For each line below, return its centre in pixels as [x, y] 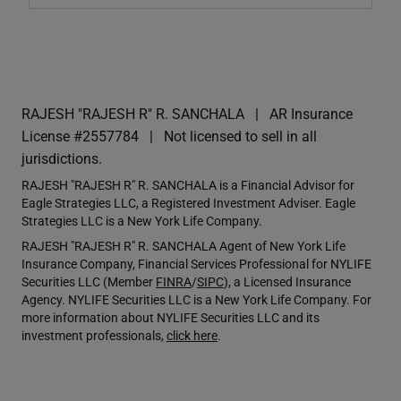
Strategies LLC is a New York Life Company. [143, 220]
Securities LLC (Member [89, 281]
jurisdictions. [62, 158]
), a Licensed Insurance [287, 281]
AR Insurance [311, 113]
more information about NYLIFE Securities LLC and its [171, 317]
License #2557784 [80, 135]
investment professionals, [94, 335]
